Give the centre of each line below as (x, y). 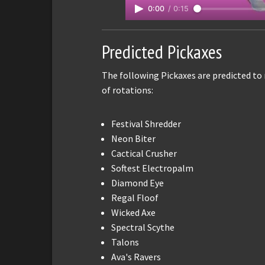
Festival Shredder (146, 123)
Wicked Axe (133, 212)
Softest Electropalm (152, 168)
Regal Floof (135, 197)
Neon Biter (133, 138)
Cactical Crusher (144, 153)
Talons (125, 242)
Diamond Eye (138, 182)
